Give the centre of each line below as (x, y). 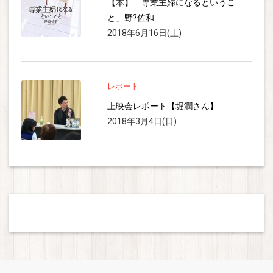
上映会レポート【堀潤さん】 (163, 106)
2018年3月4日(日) (142, 122)
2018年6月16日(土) (144, 33)
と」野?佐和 (131, 18)
